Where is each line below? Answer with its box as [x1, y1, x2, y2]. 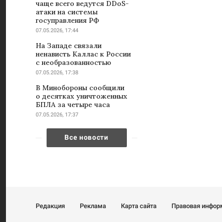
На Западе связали [36, 41, 102, 51]
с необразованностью [36, 58, 111, 67]
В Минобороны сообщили [36, 83, 124, 93]
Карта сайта [121, 202, 157, 210]
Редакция [36, 202, 65, 210]
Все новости [64, 133, 109, 142]
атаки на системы [36, 7, 98, 17]
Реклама [80, 202, 106, 210]
